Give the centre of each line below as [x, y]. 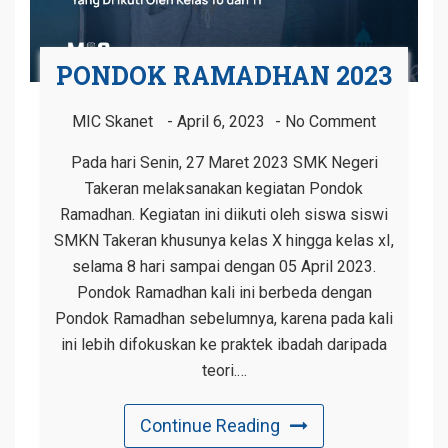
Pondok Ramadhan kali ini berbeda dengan [224, 293]
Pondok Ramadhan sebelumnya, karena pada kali [224, 319]
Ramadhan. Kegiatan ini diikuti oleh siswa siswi [224, 215]
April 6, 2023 [221, 122]
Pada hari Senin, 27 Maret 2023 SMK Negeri [224, 163]
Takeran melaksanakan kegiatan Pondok [224, 189]
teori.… [224, 371]
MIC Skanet [112, 122]
